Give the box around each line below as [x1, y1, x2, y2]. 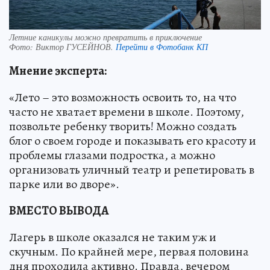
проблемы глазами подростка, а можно [9, 147, 215, 164]
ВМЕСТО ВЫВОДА [9, 202, 109, 219]
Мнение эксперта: [9, 63, 107, 80]
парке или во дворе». [9, 176, 119, 193]
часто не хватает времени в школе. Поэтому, [9, 104, 244, 121]
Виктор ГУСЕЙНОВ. [36, 41, 116, 53]
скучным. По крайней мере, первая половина [9, 243, 249, 260]
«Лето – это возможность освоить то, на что [9, 89, 236, 106]
